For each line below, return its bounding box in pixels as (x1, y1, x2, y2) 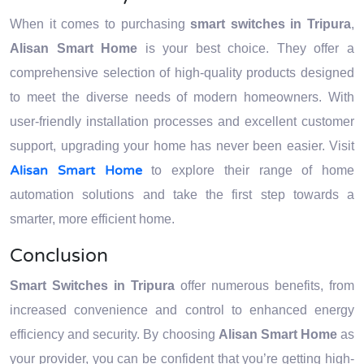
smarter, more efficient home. (10, 212, 175, 226)
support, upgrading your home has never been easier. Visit (10, 139, 354, 153)
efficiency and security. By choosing (10, 327, 219, 341)
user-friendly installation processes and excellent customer (10, 115, 354, 128)
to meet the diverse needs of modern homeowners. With (10, 90, 354, 104)
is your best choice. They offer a (137, 41, 355, 55)
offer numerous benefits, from (175, 279, 354, 292)
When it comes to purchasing (10, 17, 191, 31)
